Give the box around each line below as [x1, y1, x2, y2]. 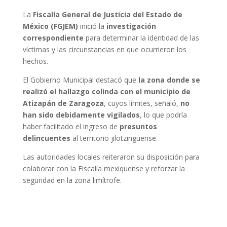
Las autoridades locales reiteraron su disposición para [22, 152, 200, 162]
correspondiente [22, 33, 84, 43]
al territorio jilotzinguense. [70, 133, 158, 143]
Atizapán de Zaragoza [22, 98, 104, 108]
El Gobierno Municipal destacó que [22, 75, 138, 85]
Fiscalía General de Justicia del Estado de [32, 10, 182, 19]
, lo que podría [139, 110, 187, 120]
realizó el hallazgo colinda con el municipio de [22, 87, 191, 96]
